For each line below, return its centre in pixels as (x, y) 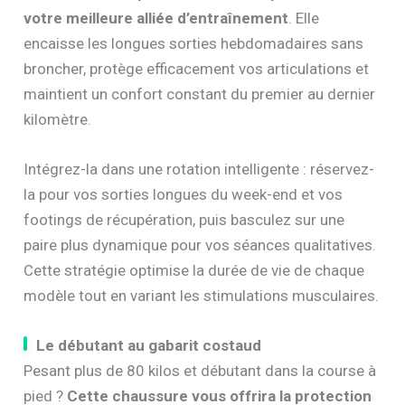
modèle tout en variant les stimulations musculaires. (202, 295)
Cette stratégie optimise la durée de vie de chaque (194, 270)
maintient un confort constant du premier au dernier (200, 94)
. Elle (304, 18)
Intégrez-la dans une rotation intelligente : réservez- (199, 169)
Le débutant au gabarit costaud (149, 345)
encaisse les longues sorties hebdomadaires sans (194, 43)
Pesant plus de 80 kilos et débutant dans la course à (200, 370)
